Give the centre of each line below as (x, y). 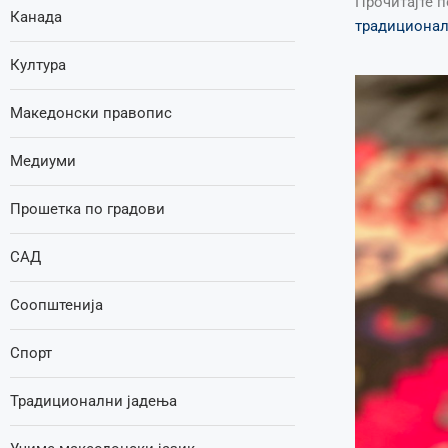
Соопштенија (56, 305)
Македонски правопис (91, 113)
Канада (36, 17)
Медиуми (43, 161)
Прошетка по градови (87, 209)
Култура (38, 65)
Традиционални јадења (93, 401)
